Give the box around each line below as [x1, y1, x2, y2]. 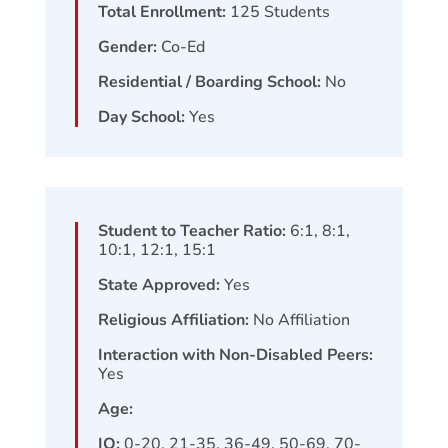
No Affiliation [252, 308, 350, 331]
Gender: [97, 35, 161, 58]
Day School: [97, 105, 189, 128]
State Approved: [97, 273, 224, 296]
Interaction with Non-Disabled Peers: [97, 343, 373, 366]
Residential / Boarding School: [97, 70, 325, 93]
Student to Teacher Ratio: [97, 219, 290, 242]
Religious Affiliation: [97, 308, 253, 331]
